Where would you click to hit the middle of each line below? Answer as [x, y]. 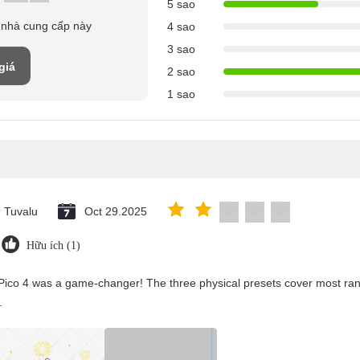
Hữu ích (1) [53, 245]
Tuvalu [21, 211]
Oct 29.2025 [116, 211]
